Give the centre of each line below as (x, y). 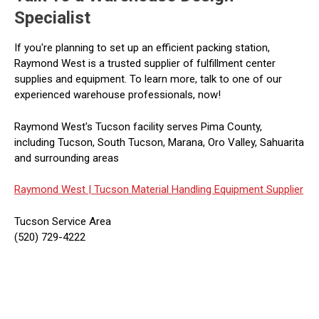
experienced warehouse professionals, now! (117, 95)
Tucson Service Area (63, 221)
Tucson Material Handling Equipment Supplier (197, 189)
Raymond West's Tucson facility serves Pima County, (138, 126)
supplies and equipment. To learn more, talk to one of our (148, 79)
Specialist (52, 18)
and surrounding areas (67, 158)
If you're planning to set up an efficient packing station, (142, 48)
